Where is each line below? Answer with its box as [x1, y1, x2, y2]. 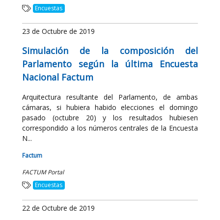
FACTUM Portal [22, 168, 64, 176]
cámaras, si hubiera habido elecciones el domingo [22, 103, 198, 112]
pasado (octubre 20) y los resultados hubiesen [22, 113, 198, 122]
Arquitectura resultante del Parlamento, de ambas [22, 92, 198, 102]
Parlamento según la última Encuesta [22, 58, 198, 70]
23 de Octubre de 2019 [22, 27, 95, 36]
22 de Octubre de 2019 [22, 203, 95, 213]
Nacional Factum [22, 71, 93, 83]
